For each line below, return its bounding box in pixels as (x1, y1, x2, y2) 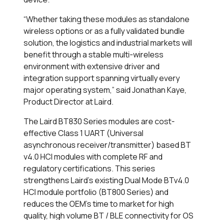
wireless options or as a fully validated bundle (24, 26, 185, 37)
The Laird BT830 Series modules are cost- (24, 116, 175, 127)
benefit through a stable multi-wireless (24, 49, 164, 60)
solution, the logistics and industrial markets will (24, 37, 192, 49)
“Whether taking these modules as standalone (24, 14, 190, 25)
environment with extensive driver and (24, 61, 160, 72)
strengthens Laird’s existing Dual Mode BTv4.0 (24, 175, 189, 186)
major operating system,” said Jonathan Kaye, (24, 84, 187, 96)
